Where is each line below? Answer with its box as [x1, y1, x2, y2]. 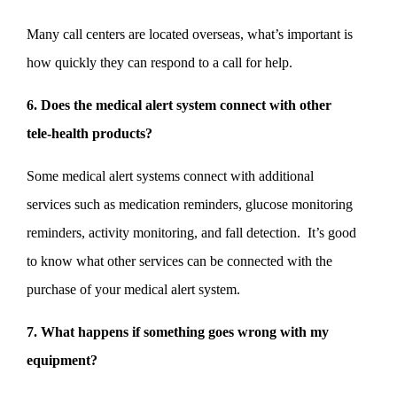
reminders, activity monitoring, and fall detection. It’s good [27, 224, 356, 240]
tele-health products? [27, 125, 152, 141]
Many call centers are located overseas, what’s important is [27, 26, 353, 42]
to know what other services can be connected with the [27, 253, 332, 269]
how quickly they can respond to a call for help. [27, 54, 292, 70]
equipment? [27, 352, 97, 368]
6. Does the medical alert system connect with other [27, 97, 331, 113]
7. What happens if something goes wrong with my [27, 323, 329, 339]
